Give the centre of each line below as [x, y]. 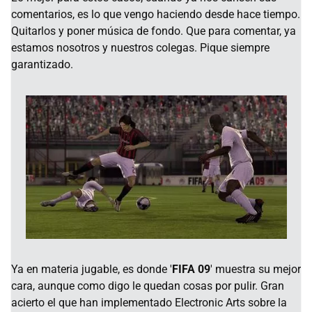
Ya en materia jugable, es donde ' [92, 269]
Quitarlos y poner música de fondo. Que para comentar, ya [154, 31]
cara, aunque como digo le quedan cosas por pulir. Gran [148, 286]
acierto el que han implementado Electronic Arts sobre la [149, 302]
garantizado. [42, 65]
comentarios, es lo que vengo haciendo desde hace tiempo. [156, 15]
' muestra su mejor [256, 269]
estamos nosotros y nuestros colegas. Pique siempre [140, 48]
